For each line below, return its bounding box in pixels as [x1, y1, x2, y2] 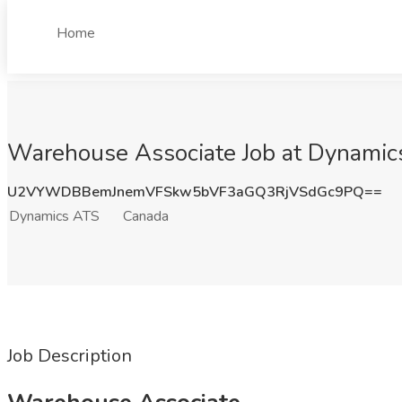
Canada [123, 206, 169, 226]
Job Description [7, 344, 132, 368]
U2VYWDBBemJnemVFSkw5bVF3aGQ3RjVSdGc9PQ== [7, 182, 382, 202]
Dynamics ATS [9, 206, 100, 226]
